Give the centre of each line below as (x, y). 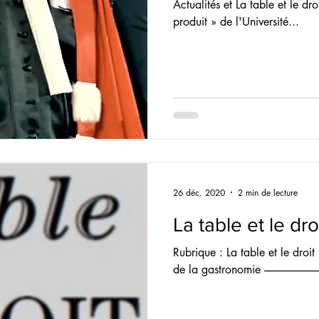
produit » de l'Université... (236, 21)
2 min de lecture (268, 192)
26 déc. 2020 (199, 192)
